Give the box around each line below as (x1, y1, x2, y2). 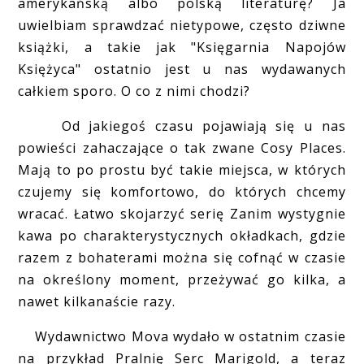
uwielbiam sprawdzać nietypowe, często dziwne (18, 15, 346, 34)
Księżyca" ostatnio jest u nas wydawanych (18, 59, 346, 78)
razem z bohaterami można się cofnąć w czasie (18, 248, 346, 266)
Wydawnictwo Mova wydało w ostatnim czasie (18, 327, 346, 345)
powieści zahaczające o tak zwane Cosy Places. (18, 138, 346, 157)
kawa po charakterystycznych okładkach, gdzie (18, 226, 346, 245)
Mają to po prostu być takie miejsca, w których (18, 160, 346, 179)
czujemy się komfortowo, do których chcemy (18, 182, 346, 201)
